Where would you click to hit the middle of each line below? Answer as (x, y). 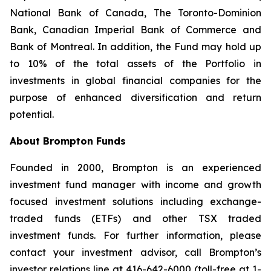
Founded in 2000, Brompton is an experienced (135, 168)
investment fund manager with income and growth (135, 184)
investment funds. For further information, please (135, 235)
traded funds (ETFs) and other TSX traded (135, 218)
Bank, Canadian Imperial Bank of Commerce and (135, 30)
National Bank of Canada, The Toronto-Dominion (135, 13)
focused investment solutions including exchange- (135, 201)
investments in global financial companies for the (135, 80)
